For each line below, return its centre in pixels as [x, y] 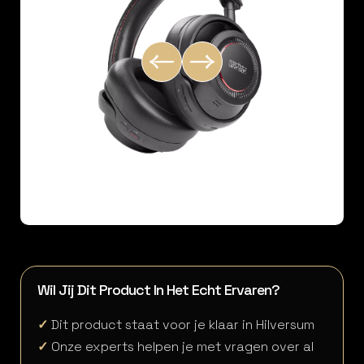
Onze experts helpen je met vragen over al [181, 347]
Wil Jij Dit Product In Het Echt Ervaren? [158, 290]
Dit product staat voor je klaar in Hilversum [181, 325]
